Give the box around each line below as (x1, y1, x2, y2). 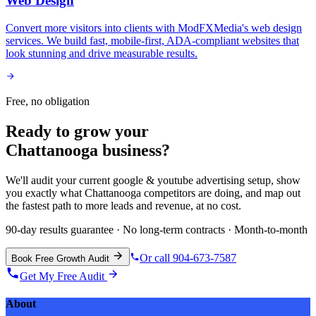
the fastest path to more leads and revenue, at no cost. (6, 200, 241, 212)
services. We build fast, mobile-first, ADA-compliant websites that (6, 35, 299, 47)
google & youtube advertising (113, 174, 245, 187)
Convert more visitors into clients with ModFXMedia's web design (6, 22, 302, 35)
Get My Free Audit (20, 270, 104, 283)
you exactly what (6, 187, 85, 200)
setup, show (248, 174, 300, 187)
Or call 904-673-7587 (140, 252, 236, 265)
